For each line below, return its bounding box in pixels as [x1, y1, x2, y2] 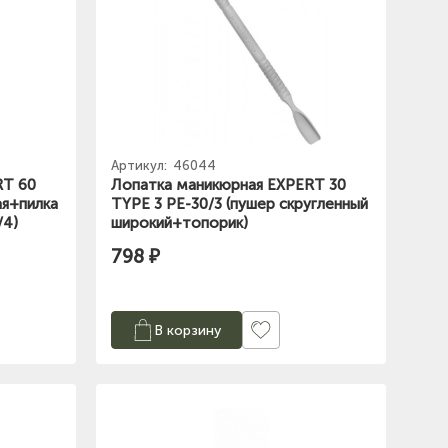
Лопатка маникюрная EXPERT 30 [111, 176, 346, 195]
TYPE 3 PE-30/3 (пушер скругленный [111, 195, 368, 214]
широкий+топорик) [111, 214, 248, 233]
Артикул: [111, 158, 170, 174]
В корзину [154, 321, 221, 339]
